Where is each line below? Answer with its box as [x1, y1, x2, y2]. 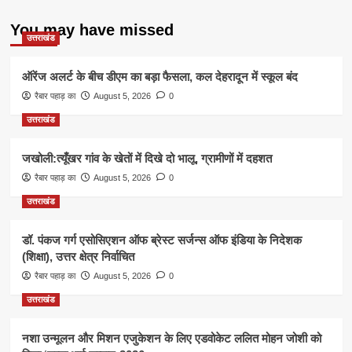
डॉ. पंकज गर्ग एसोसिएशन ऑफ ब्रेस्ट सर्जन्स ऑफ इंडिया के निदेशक [21, 233, 302, 247]
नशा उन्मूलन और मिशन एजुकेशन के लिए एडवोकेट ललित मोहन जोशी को [21, 332, 321, 346]
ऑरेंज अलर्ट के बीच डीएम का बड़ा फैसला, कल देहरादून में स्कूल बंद [21, 70, 298, 84]
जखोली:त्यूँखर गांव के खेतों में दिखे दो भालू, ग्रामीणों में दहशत [21, 152, 272, 166]
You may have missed [9, 21, 174, 39]
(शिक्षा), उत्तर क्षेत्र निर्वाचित [21, 250, 134, 264]
